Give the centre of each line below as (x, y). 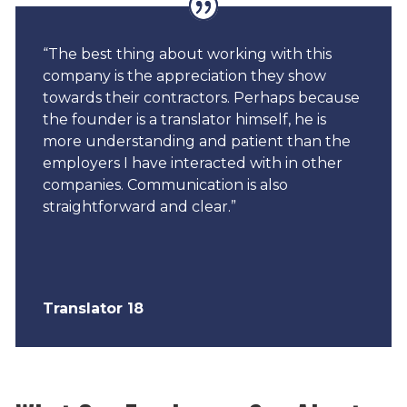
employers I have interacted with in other (192, 164)
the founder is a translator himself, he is (184, 120)
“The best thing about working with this (187, 55)
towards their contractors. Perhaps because (201, 98)
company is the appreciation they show (184, 76)
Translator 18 (93, 309)
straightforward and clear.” (139, 207)
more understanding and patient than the (196, 142)
